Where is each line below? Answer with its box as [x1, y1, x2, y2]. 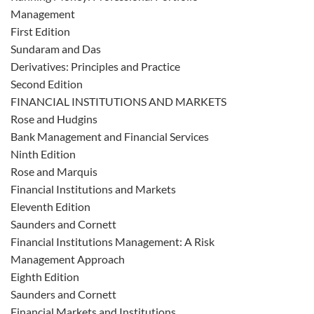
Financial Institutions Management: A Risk [11, 235, 214, 248]
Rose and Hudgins [11, 112, 97, 125]
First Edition [11, 25, 70, 38]
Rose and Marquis [11, 165, 97, 178]
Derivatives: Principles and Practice [11, 60, 180, 73]
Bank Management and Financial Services [11, 130, 209, 143]
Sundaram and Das [11, 42, 101, 55]
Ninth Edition [11, 147, 76, 161]
